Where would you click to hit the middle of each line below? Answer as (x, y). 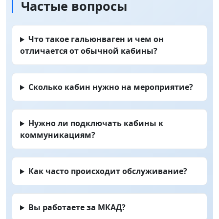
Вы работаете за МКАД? (77, 208)
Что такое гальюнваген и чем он (96, 39)
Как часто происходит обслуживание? (108, 171)
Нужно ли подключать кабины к (96, 123)
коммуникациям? (58, 135)
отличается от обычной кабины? (89, 51)
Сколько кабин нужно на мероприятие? (110, 87)
